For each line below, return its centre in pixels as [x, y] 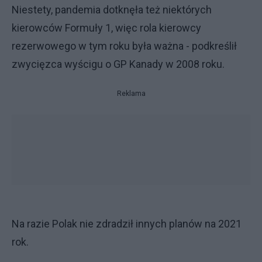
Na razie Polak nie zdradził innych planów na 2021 [127, 224]
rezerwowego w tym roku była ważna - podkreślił [124, 46]
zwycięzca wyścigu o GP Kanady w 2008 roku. [118, 64]
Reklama [131, 94]
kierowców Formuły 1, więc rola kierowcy [106, 28]
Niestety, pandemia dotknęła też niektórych [112, 10]
